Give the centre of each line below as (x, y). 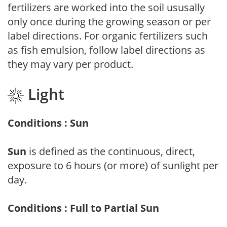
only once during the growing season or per (109, 22)
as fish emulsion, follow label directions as (106, 50)
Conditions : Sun (48, 123)
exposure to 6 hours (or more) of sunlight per (113, 165)
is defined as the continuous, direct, (111, 151)
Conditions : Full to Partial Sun (83, 208)
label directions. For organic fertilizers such (108, 36)
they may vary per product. (70, 64)
